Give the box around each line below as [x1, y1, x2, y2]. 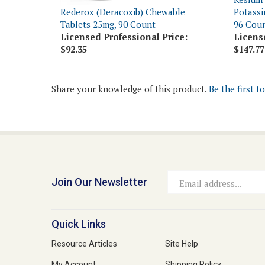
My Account [51, 241, 96, 251]
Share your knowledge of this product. [51, 64, 209, 76]
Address [167, 182, 202, 192]
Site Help [165, 221, 198, 231]
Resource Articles [51, 221, 117, 231]
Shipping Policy [165, 241, 221, 251]
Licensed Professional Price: [60, 12, 188, 24]
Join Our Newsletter [51, 157, 147, 170]
